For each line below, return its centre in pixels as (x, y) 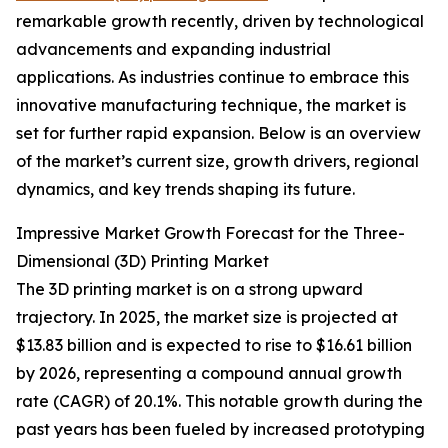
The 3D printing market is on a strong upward (189, 289)
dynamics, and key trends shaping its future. (185, 189)
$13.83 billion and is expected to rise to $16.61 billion (214, 345)
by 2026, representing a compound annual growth (209, 373)
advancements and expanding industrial (173, 49)
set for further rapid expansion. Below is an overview (218, 133)
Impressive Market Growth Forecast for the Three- (210, 233)
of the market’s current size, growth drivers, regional (217, 161)
